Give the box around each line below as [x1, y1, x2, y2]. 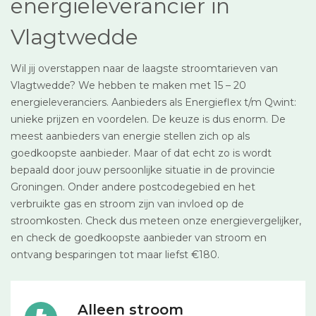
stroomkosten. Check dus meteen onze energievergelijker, [11, 214, 301, 227]
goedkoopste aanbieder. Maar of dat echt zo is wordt [11, 147, 272, 159]
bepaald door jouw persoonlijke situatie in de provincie [11, 164, 275, 176]
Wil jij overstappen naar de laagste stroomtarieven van [11, 62, 278, 75]
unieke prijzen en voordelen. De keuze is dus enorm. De [11, 113, 286, 126]
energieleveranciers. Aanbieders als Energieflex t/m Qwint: [11, 96, 296, 109]
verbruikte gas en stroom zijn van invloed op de [11, 197, 244, 210]
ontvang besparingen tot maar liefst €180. [11, 248, 219, 261]
